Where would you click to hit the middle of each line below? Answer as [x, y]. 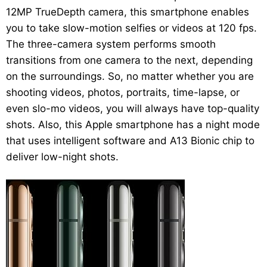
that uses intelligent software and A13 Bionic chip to [130, 140]
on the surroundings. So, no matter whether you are [130, 76]
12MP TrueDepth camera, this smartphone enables [128, 12]
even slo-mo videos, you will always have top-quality [133, 108]
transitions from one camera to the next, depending [129, 60]
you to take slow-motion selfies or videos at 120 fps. [131, 28]
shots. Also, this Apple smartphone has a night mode [133, 124]
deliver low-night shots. [62, 156]
